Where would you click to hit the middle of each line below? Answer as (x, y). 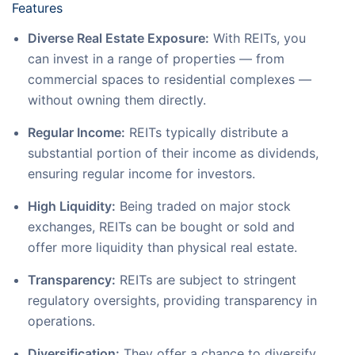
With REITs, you (258, 38)
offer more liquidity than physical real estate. (162, 248)
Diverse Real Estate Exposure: (118, 38)
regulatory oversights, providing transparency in (172, 301)
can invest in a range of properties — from (156, 59)
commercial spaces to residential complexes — (170, 80)
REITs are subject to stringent (206, 280)
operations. (61, 321)
